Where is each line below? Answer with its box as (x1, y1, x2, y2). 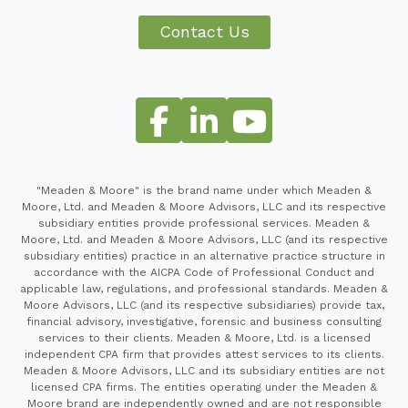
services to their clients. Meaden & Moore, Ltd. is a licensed (37, 331, 371, 344)
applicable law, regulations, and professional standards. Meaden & (20, 281, 388, 295)
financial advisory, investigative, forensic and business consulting (26, 314, 382, 328)
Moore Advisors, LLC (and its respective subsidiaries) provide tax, (24, 298, 384, 311)
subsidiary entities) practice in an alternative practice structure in (23, 249, 385, 262)
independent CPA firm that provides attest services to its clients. (24, 347, 384, 361)
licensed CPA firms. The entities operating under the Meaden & (31, 380, 377, 393)
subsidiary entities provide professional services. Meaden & (38, 216, 370, 229)
